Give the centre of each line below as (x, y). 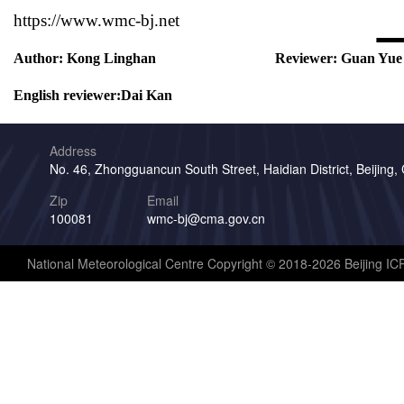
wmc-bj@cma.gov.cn (206, 218)
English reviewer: (67, 95)
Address (73, 150)
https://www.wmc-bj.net (96, 20)
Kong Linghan (111, 58)
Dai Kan (147, 95)
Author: (38, 58)
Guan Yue (372, 58)
